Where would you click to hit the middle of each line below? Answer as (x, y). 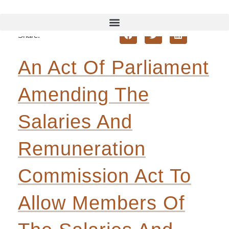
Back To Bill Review (76, 6)
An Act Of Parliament (113, 67)
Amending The (84, 94)
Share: (30, 35)
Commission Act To (105, 176)
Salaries (57, 121)
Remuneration (82, 148)
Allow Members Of (101, 203)
